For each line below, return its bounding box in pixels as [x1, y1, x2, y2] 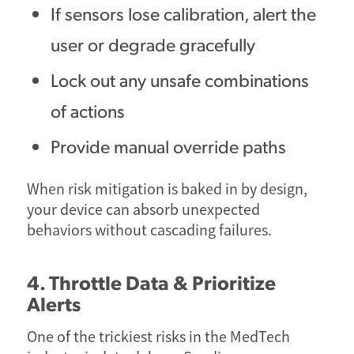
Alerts [26, 289, 81, 316]
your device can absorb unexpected [26, 200, 260, 220]
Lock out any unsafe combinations [50, 68, 309, 92]
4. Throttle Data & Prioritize [26, 268, 276, 295]
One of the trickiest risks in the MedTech [26, 326, 290, 347]
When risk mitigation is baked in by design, [26, 179, 307, 200]
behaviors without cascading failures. [26, 220, 272, 241]
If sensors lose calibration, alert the [50, 2, 316, 25]
